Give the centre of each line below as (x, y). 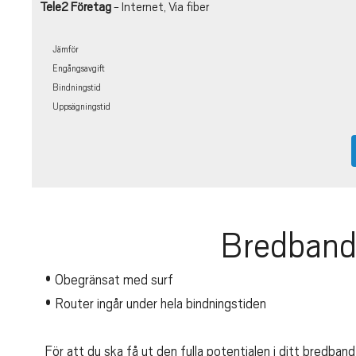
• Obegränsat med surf (109, 280)
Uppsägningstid (81, 107)
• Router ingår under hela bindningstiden (155, 304)
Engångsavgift (79, 69)
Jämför (66, 50)
